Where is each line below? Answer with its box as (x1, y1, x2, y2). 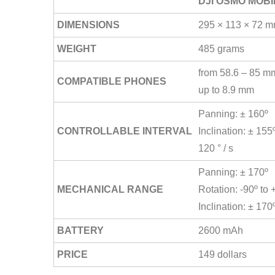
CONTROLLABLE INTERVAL (57, 126, 192, 137)
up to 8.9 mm (198, 85, 254, 96)
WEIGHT (57, 44, 96, 55)
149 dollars (198, 249, 247, 260)
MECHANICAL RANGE (57, 184, 163, 195)
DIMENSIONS (57, 20, 120, 31)
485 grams (198, 44, 244, 55)
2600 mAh (198, 225, 243, 236)
